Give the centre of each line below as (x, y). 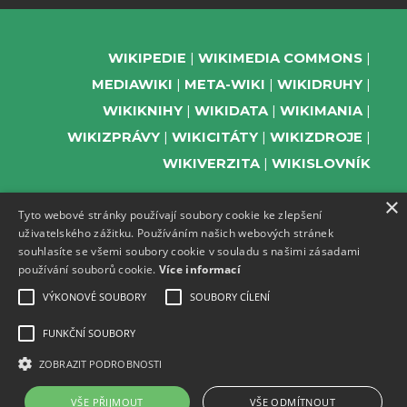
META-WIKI (225, 85)
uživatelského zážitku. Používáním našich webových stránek (176, 233)
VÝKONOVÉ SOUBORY (94, 297)
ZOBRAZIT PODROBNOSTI (101, 364)
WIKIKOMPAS (323, 324)
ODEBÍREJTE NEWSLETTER (273, 271)
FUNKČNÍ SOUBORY (89, 333)
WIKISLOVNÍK (321, 164)
